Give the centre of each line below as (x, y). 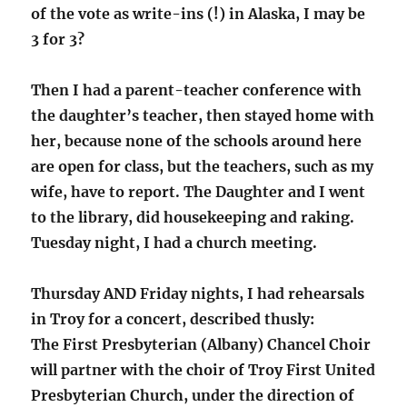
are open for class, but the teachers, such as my (203, 167)
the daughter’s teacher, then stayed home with (203, 116)
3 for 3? (58, 40)
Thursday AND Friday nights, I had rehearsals (198, 294)
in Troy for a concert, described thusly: (173, 319)
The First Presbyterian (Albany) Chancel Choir (201, 345)
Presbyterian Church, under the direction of (193, 396)
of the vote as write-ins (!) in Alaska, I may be (199, 14)
